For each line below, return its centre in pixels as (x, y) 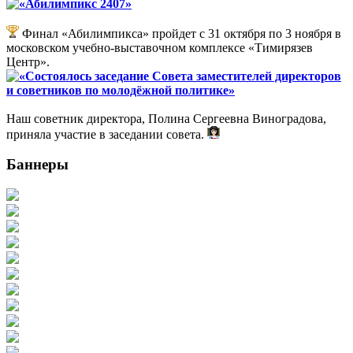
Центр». (28, 61)
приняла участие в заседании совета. (107, 134)
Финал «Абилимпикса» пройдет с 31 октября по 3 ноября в (180, 33)
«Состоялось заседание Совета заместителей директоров (180, 76)
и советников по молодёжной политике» (121, 90)
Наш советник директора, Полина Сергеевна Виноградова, (166, 118)
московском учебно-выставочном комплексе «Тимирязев (160, 47)
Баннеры (37, 165)
